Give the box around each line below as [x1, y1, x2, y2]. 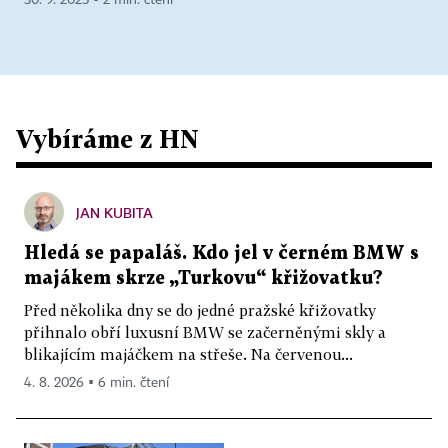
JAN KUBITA [76, 204, 153, 222]
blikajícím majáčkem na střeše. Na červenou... [24, 345, 353, 364]
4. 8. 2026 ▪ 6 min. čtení [24, 376, 169, 391]
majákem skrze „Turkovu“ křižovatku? [24, 270, 383, 288]
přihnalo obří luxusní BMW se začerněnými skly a [24, 323, 386, 342]
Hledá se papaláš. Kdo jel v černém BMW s [24, 245, 419, 263]
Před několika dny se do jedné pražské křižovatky [24, 301, 376, 320]
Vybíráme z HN [16, 124, 199, 154]
